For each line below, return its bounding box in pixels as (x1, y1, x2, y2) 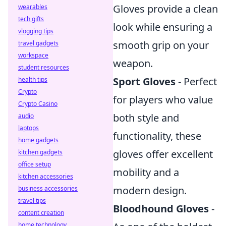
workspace (18, 51, 48, 60)
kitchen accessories (18, 172, 73, 181)
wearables (18, 3, 47, 11)
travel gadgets (18, 39, 59, 47)
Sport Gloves (113, 75, 176, 88)
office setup (18, 160, 51, 168)
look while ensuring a (113, 20, 212, 34)
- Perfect (176, 75, 217, 88)
